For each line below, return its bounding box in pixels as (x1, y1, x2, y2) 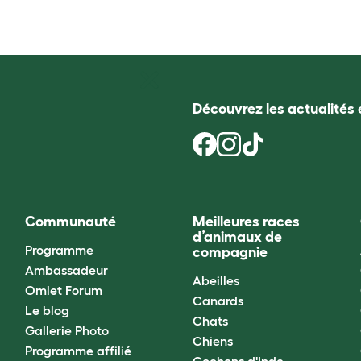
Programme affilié (24, 342, 131, 358)
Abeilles (192, 272, 239, 288)
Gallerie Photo (24, 322, 109, 338)
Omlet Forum (24, 282, 102, 297)
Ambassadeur (24, 262, 108, 277)
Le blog (24, 302, 69, 317)
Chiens (192, 333, 233, 348)
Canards (192, 293, 243, 308)
